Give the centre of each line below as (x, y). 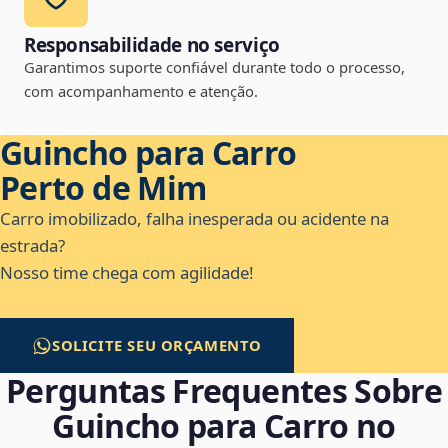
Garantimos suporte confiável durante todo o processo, (214, 67)
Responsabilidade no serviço (152, 45)
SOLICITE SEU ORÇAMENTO (157, 345)
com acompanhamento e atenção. (141, 91)
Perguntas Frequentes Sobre (224, 391)
